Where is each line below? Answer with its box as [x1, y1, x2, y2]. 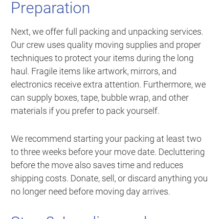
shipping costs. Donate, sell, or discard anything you [11, 173, 208, 184]
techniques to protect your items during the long [11, 53, 194, 64]
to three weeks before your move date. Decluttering [11, 147, 205, 157]
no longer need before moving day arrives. [11, 186, 171, 197]
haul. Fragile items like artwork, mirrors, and [11, 66, 177, 77]
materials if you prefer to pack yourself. [11, 106, 160, 116]
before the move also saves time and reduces [11, 160, 184, 171]
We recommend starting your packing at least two [11, 133, 202, 144]
